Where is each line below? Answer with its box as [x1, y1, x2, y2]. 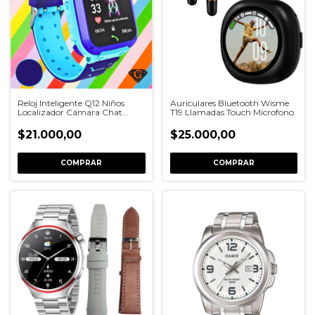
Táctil [18, 116, 39, 127]
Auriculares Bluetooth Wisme [169, 98, 289, 108]
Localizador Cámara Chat [18, 107, 122, 117]
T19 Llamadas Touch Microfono [169, 107, 294, 117]
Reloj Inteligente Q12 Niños [18, 98, 124, 108]
